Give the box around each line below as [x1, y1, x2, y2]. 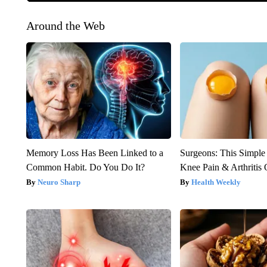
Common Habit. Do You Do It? [26, 162, 145, 172]
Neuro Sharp [37, 177, 80, 187]
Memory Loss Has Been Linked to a [26, 147, 163, 158]
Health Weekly [191, 177, 241, 187]
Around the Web [26, 18, 105, 32]
